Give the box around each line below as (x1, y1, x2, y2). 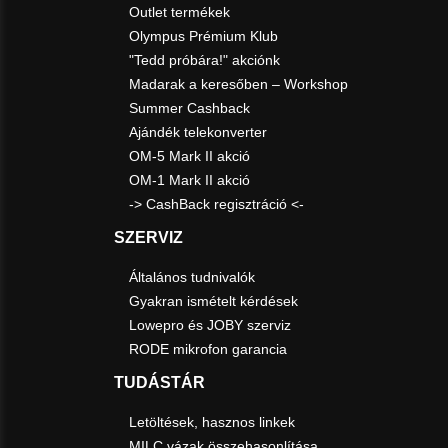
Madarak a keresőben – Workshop (128, 75, 348, 92)
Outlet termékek (128, 3, 230, 20)
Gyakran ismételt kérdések (128, 292, 298, 309)
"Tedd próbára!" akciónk (128, 51, 280, 68)
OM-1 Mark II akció (128, 171, 250, 188)
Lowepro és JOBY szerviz (128, 316, 291, 333)
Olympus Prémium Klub (128, 27, 278, 44)
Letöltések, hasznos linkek (128, 413, 295, 430)
